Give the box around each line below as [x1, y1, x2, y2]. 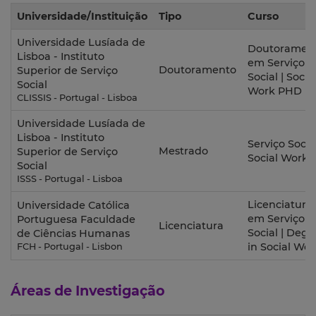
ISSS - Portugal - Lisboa [17, 174, 123, 185]
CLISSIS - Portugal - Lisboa [17, 92, 138, 104]
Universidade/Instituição [17, 10, 147, 23]
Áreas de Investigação [11, 282, 165, 300]
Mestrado [159, 145, 208, 158]
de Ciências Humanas [17, 227, 130, 241]
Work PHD [248, 85, 302, 98]
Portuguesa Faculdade [17, 213, 135, 226]
